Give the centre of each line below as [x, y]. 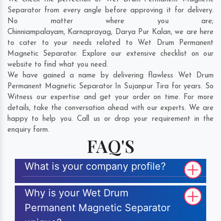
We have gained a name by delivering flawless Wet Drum [110, 76]
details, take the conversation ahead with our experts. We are [110, 109]
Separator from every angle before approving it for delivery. [110, 11]
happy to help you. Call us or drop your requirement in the [110, 119]
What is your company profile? [95, 166]
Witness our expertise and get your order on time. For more [110, 98]
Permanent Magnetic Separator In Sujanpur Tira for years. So [110, 87]
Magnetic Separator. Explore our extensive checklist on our [110, 54]
